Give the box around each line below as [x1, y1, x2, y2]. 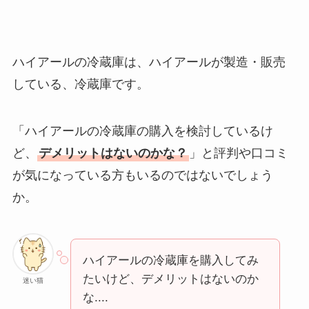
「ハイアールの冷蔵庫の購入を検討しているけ [12, 124, 273, 139]
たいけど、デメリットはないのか [82, 272, 259, 286]
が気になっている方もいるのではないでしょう [12, 168, 273, 183]
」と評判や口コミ [188, 146, 288, 161]
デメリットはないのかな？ [38, 146, 188, 161]
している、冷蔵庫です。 [12, 77, 149, 92]
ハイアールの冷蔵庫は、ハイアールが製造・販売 [12, 55, 286, 70]
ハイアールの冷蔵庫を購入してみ [82, 254, 259, 268]
